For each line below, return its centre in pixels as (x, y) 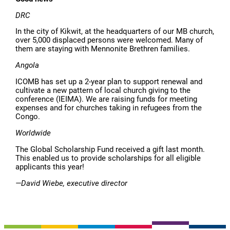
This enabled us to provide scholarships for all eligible (108, 158)
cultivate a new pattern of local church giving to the (103, 91)
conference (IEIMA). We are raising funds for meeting (107, 99)
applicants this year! (50, 167)
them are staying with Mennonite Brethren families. (103, 49)
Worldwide (33, 133)
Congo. (28, 117)
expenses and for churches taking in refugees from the (109, 108)
